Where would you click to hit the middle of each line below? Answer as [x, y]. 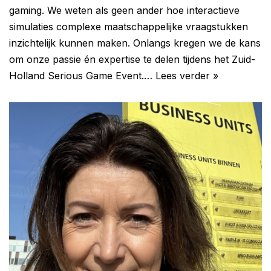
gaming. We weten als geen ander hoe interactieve [124, 10]
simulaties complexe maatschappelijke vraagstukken [129, 26]
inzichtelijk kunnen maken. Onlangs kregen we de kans [135, 43]
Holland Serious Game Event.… [82, 75]
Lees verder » [187, 75]
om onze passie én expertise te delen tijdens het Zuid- [132, 59]
